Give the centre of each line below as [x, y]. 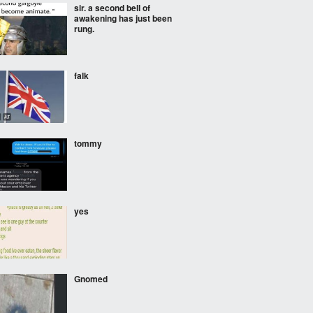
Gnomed [91, 279]
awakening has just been [123, 18]
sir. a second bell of [112, 8]
